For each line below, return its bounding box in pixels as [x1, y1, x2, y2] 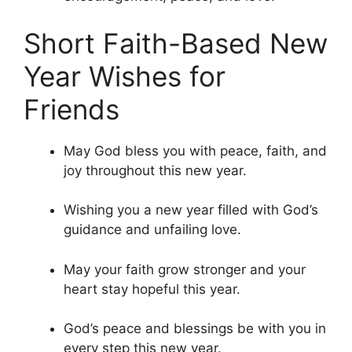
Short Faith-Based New [24, 26, 328, 60]
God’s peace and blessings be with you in [64, 321, 326, 337]
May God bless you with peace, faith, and [64, 142, 327, 159]
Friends [24, 92, 119, 126]
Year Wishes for [24, 59, 225, 93]
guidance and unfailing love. [64, 222, 241, 238]
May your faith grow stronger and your [64, 261, 306, 277]
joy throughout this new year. [64, 162, 247, 178]
